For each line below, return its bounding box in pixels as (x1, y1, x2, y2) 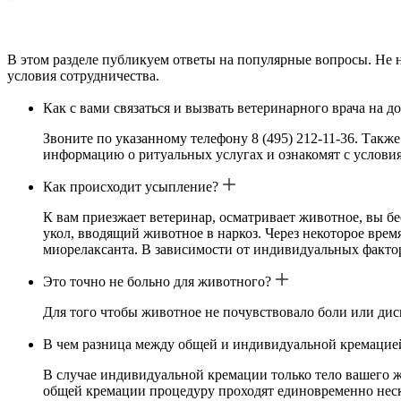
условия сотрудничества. (7, 67, 159, 83)
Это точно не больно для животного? (43, 273, 271, 289)
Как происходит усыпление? (43, 178, 218, 194)
